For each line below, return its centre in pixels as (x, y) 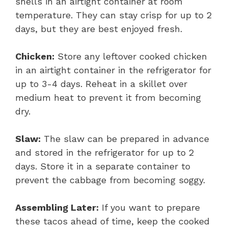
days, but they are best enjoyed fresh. (99, 28)
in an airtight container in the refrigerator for (113, 70)
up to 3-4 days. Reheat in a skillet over (101, 83)
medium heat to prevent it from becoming (108, 97)
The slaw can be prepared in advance (125, 138)
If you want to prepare (149, 207)
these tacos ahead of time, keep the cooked (112, 221)
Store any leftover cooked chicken (131, 56)
